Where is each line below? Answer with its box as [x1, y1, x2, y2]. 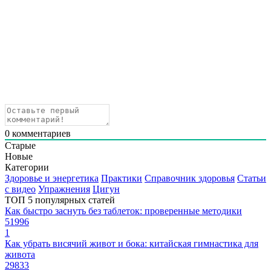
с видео [5, 184, 36, 195]
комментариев [10, 128, 71, 139]
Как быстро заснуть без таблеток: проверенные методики [5, 206, 242, 217]
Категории [5, 162, 49, 173]
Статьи [237, 173, 266, 184]
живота [5, 249, 35, 260]
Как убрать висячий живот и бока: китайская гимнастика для [5, 238, 258, 249]
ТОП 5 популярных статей [5, 195, 115, 206]
